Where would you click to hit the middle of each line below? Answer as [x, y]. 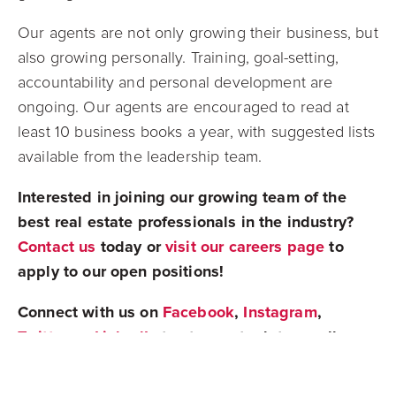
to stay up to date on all [247, 337]
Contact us [57, 247]
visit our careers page [245, 247]
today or [131, 247]
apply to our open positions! [121, 272]
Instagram [278, 312]
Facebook [198, 312]
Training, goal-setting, [265, 58]
